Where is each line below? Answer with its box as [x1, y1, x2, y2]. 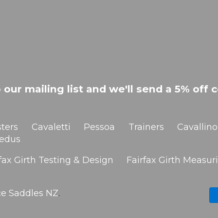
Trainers [128, 122, 164, 133]
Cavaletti [31, 122, 71, 133]
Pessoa [84, 122, 115, 133]
